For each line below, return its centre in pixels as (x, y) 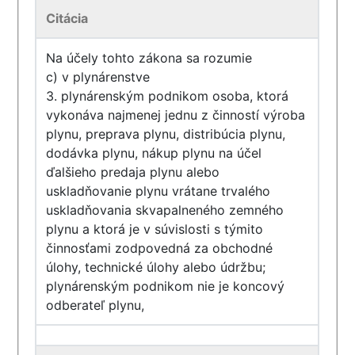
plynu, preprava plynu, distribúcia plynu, (166, 134)
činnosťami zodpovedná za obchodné (160, 248)
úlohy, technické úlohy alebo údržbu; (156, 267)
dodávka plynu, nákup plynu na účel (154, 153)
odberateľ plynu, (95, 305)
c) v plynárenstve (98, 77)
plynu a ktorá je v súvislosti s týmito (155, 229)
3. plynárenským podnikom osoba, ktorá (168, 96)
